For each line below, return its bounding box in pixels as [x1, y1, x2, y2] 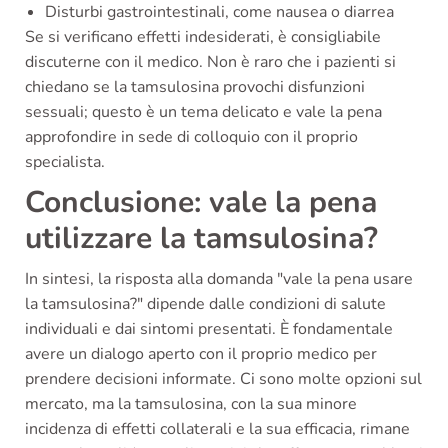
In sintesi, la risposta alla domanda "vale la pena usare [25, 267, 413, 290]
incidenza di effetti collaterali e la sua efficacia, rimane [25, 417, 410, 440]
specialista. [25, 150, 105, 173]
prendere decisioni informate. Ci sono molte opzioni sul [25, 367, 422, 390]
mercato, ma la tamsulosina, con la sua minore [25, 392, 357, 415]
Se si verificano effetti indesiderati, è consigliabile [25, 25, 381, 48]
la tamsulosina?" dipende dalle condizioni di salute [25, 292, 386, 315]
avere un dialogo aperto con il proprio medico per [25, 342, 377, 365]
